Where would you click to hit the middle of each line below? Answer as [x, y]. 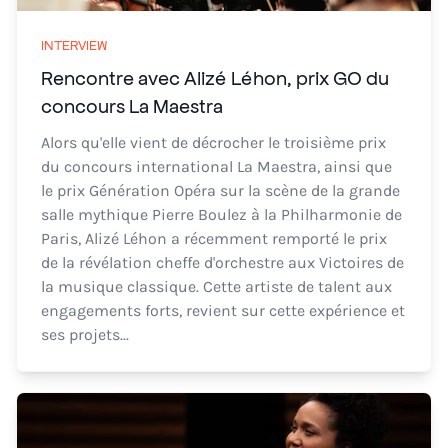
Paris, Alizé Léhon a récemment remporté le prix [214, 238]
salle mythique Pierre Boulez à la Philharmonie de [221, 214]
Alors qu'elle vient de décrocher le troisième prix [213, 142]
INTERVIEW [74, 44]
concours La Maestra [132, 105]
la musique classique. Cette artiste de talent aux [216, 286]
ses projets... [85, 334]
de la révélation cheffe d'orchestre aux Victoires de [222, 262]
